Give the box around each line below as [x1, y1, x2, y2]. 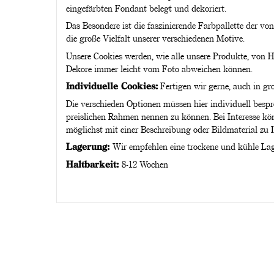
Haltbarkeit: [65, 158, 122, 169]
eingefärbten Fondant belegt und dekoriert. [65, 2, 226, 13]
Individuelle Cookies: [65, 80, 158, 92]
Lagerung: [65, 141, 113, 152]
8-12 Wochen [121, 158, 168, 169]
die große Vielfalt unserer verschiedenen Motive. [65, 32, 245, 44]
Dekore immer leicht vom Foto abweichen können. [65, 62, 253, 74]
